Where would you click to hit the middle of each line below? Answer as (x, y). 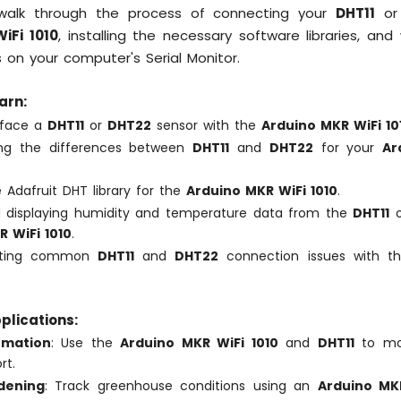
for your (348, 147)
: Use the (85, 343)
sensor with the (207, 125)
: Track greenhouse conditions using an (181, 386)
